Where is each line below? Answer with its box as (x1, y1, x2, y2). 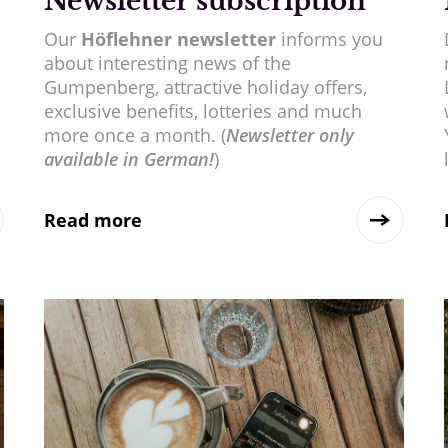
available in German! (43, 147, 214, 172)
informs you (275, 27, 383, 52)
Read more (43, 208, 142, 233)
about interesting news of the (43, 51, 291, 76)
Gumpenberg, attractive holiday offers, (43, 75, 367, 100)
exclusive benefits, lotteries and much (43, 99, 362, 124)
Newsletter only (225, 123, 354, 148)
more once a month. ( (43, 123, 226, 148)
